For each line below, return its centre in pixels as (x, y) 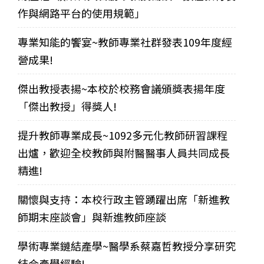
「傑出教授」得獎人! (67, 106)
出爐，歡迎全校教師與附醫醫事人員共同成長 (124, 152)
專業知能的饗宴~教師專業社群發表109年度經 (125, 42)
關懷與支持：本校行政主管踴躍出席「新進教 (124, 199)
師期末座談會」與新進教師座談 (92, 217)
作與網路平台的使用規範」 (81, 13)
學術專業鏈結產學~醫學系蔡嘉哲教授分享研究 (127, 245)
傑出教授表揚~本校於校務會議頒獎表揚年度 (121, 88)
